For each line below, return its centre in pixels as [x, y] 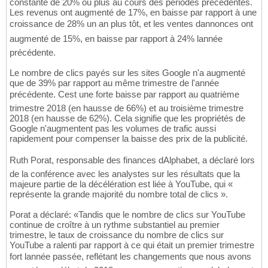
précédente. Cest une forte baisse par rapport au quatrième [124, 95]
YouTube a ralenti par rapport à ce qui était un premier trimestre [132, 245]
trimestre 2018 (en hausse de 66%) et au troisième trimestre [127, 108]
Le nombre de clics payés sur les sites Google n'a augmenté [127, 73]
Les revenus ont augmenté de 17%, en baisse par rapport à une [133, 13]
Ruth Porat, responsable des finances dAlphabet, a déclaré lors [132, 160]
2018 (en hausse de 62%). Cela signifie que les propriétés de [127, 118]
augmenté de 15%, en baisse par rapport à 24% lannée [116, 39]
